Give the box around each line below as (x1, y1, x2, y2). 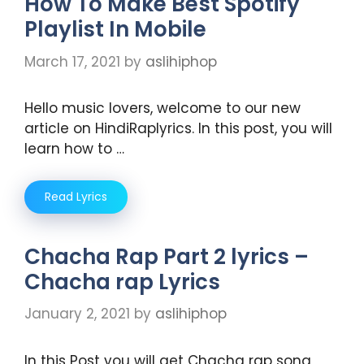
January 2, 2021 (24, 304, 130, 324)
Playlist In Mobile (24, 15, 206, 45)
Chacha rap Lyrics (24, 266, 220, 297)
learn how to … (24, 139, 124, 159)
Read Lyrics (45, 188, 107, 205)
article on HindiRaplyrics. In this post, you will (24, 119, 332, 139)
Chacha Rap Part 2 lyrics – (24, 241, 309, 271)
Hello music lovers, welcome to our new (24, 98, 301, 119)
